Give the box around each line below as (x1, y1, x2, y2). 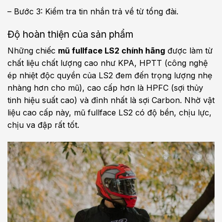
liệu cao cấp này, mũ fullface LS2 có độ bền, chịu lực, (7, 108, 212, 118)
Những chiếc (7, 46, 58, 56)
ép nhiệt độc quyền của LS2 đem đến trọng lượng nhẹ (7, 70, 212, 81)
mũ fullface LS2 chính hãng (58, 46, 165, 56)
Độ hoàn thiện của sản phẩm (7, 28, 133, 40)
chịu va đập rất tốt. (7, 120, 82, 130)
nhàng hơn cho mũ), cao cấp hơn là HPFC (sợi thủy (7, 83, 203, 93)
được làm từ (165, 46, 213, 56)
